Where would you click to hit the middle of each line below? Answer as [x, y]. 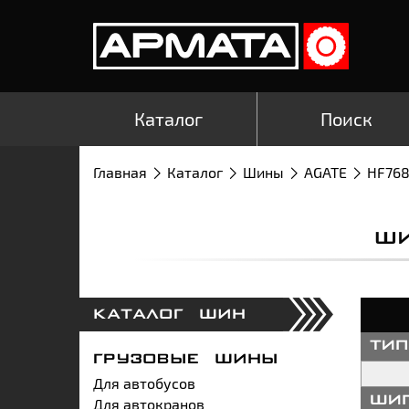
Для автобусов [144, 383]
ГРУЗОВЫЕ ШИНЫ [186, 359]
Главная [120, 172]
